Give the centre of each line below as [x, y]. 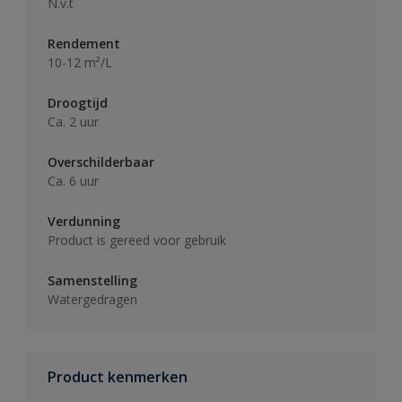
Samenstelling [92, 280]
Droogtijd [78, 102]
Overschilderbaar [101, 162]
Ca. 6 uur [73, 180]
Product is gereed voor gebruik [137, 240]
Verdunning [84, 221]
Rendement [84, 43]
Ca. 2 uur [73, 121]
